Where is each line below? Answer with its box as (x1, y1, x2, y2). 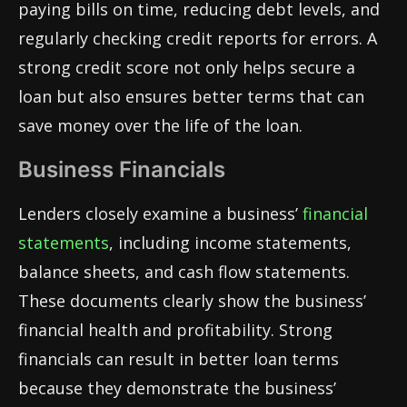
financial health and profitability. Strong (18, 319, 333, 342)
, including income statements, (109, 232, 352, 254)
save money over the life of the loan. (18, 114, 303, 137)
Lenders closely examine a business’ (18, 203, 303, 225)
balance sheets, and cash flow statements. (18, 261, 350, 283)
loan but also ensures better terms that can (18, 85, 364, 108)
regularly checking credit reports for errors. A (18, 27, 377, 50)
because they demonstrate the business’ (18, 377, 336, 400)
